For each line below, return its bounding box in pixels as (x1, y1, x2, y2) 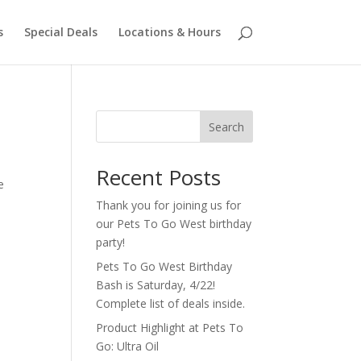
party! (96, 234, 126, 250)
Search (208, 118, 244, 135)
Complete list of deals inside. (96, 296, 246, 311)
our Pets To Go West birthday (96, 216, 252, 231)
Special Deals (23, 24, 98, 39)
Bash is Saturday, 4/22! (96, 277, 216, 293)
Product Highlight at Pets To (96, 320, 244, 335)
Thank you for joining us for (96, 197, 242, 213)
